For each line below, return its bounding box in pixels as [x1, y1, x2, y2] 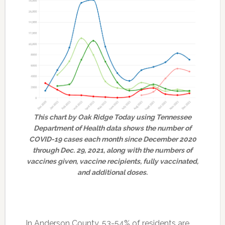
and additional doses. [77, 168, 148, 177]
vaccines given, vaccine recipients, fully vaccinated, [27, 157, 199, 166]
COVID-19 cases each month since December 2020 [29, 135, 196, 144]
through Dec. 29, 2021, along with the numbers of [33, 146, 193, 155]
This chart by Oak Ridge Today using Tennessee [34, 113, 192, 122]
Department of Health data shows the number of [34, 124, 192, 133]
